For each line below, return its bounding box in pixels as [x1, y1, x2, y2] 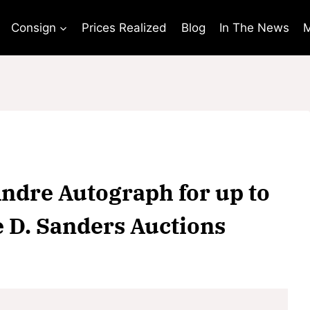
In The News [219, 20, 290, 35]
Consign [10, 20, 56, 35]
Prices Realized [82, 20, 167, 35]
